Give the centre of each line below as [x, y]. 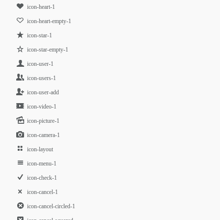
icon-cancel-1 [43, 192]
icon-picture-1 [43, 121]
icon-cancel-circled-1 [51, 206]
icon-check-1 [42, 178]
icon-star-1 [40, 35]
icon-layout [40, 149]
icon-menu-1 [42, 164]
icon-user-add [43, 92]
